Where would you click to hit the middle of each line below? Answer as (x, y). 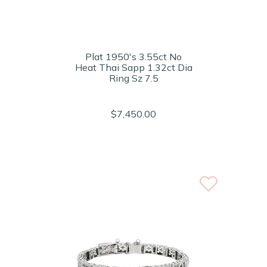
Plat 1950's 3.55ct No (133, 57)
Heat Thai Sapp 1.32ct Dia (133, 67)
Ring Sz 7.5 (133, 78)
